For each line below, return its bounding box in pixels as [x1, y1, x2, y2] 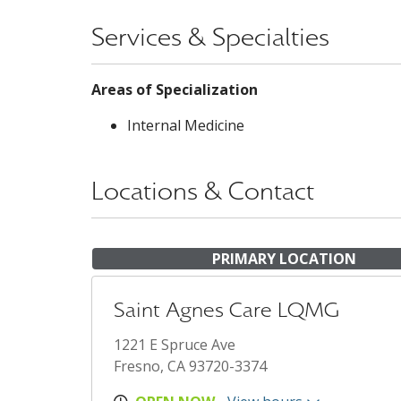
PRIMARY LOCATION [211, 249, 356, 269]
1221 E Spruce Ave [114, 335, 235, 354]
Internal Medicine [127, 115, 244, 135]
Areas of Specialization [91, 80, 258, 99]
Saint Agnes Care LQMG [114, 298, 339, 322]
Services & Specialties [91, 23, 329, 52]
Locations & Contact [91, 177, 314, 206]
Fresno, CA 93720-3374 [114, 356, 267, 376]
